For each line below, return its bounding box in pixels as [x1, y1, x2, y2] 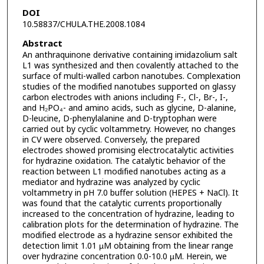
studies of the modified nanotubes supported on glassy [22, 80, 236, 93]
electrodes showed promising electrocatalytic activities [22, 144, 234, 157]
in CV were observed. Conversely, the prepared [22, 133, 200, 146]
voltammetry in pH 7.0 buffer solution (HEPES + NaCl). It [22, 186, 239, 199]
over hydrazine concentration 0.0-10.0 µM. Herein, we [22, 250, 227, 263]
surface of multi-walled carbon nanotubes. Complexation [22, 70, 240, 82]
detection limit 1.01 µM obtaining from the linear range [22, 239, 233, 252]
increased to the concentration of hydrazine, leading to [22, 207, 235, 220]
